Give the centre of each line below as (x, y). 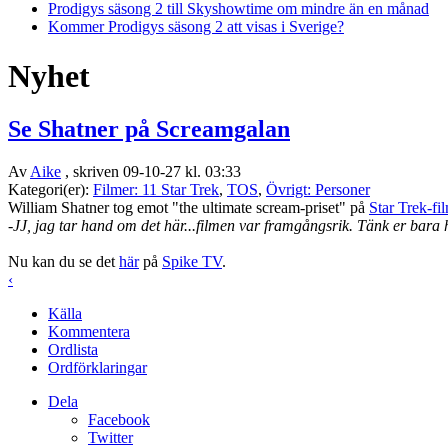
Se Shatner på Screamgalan (149, 129)
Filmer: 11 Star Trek (156, 190)
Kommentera (89, 332)
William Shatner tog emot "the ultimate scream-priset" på (188, 208)
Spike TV (192, 262)
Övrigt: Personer (318, 190)
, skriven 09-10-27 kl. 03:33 (151, 172)
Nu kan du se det (63, 262)
